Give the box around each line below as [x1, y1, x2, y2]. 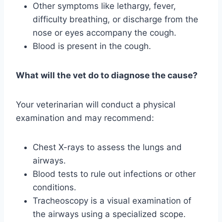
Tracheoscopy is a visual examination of [33, 196, 191, 206]
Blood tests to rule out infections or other [33, 169, 196, 179]
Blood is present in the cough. [33, 41, 151, 52]
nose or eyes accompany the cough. [33, 28, 176, 38]
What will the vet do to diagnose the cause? [16, 70, 198, 81]
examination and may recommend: [16, 113, 154, 123]
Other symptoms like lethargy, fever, [33, 1, 176, 11]
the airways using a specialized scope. [33, 209, 186, 220]
